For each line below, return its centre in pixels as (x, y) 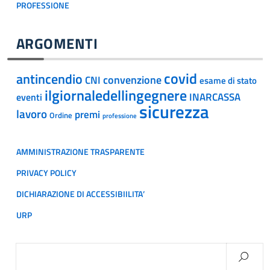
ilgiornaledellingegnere (116, 95)
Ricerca (31, 250)
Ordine (61, 115)
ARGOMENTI (57, 43)
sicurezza (174, 111)
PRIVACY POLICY (46, 173)
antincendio (49, 79)
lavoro (32, 114)
